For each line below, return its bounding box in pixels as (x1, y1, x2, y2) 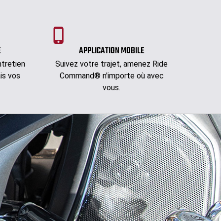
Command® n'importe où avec (59, 71, 164, 81)
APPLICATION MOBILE (79, 44, 144, 59)
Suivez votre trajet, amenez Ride (55, 59, 168, 69)
